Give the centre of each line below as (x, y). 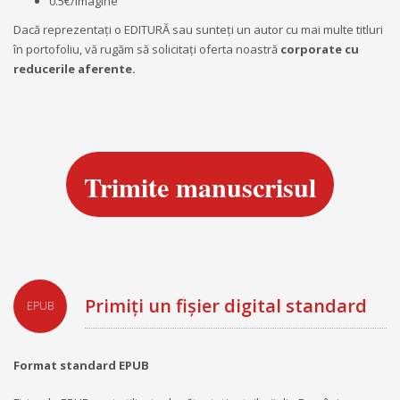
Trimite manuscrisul (200, 186)
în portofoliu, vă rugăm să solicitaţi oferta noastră (147, 49)
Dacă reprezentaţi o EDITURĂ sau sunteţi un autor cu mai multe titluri (198, 29)
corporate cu (320, 49)
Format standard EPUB (81, 365)
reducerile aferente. (75, 68)
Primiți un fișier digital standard (226, 305)
